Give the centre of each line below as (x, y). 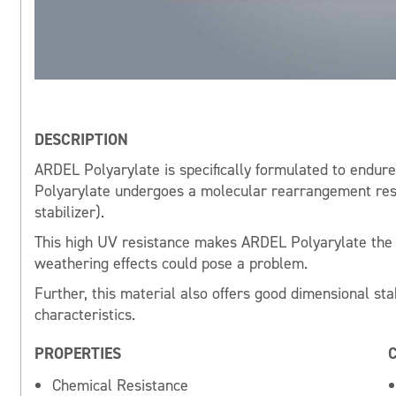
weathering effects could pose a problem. (171, 264)
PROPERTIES (78, 354)
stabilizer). (69, 213)
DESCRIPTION (81, 140)
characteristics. (85, 315)
